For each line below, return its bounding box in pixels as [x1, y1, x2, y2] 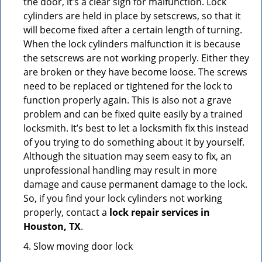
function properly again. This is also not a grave [23, 94, 232, 106]
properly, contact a [23, 206, 109, 219]
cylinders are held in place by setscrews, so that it [23, 9, 241, 22]
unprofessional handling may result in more [23, 164, 217, 177]
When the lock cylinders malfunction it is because [23, 37, 240, 50]
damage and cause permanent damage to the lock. [23, 178, 247, 191]
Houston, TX [23, 220, 81, 233]
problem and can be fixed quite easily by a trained [23, 108, 243, 120]
